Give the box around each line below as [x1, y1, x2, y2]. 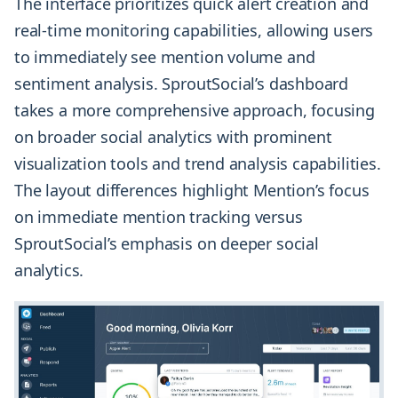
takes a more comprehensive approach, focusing [14, 99, 375, 122]
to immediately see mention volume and [14, 46, 315, 68]
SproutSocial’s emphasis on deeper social [14, 233, 319, 255]
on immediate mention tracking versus [14, 206, 303, 228]
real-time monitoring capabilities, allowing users [14, 20, 374, 42]
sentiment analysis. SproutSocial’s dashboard [14, 73, 349, 95]
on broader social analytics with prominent [14, 126, 332, 148]
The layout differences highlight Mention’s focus [14, 179, 370, 202]
